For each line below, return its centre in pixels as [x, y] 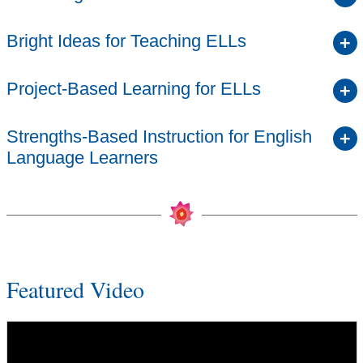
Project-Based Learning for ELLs [133, 88]
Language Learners [82, 157]
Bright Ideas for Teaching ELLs [126, 41]
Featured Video [75, 289]
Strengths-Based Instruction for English [159, 136]
